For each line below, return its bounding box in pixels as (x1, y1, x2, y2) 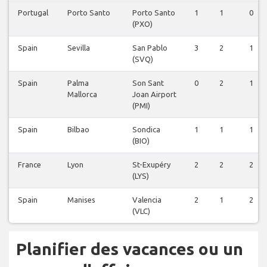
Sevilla (67, 44, 90, 52)
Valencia (132, 195, 162, 204)
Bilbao (67, 125, 89, 134)
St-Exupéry (132, 160, 170, 169)
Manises (67, 195, 95, 204)
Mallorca (67, 90, 97, 99)
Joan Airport (132, 90, 176, 99)
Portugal (18, 8, 48, 17)
